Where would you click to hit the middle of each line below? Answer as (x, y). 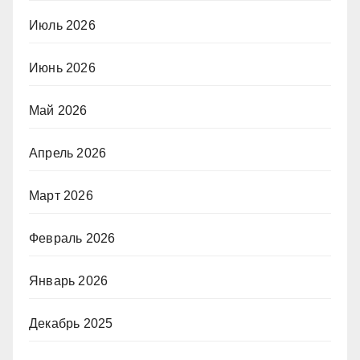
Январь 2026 (69, 281)
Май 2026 (58, 111)
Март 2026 (61, 196)
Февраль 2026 (72, 239)
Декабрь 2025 (71, 324)
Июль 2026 (62, 26)
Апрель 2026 (68, 153)
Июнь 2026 (62, 68)
